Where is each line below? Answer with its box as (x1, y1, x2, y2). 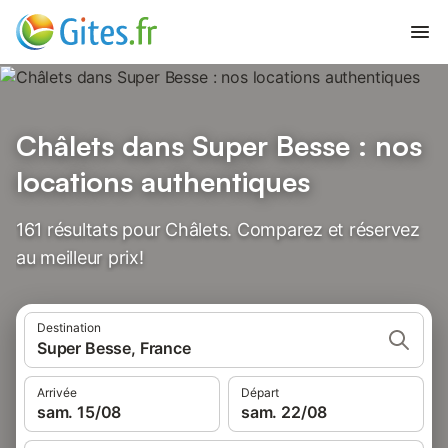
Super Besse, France (37, 338, 191, 358)
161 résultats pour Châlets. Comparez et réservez (16, 219, 420, 240)
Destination (37, 320, 101, 335)
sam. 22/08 (241, 402, 328, 422)
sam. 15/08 (37, 402, 122, 422)
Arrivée (37, 385, 77, 400)
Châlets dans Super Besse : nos (16, 128, 422, 163)
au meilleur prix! (16, 247, 144, 268)
